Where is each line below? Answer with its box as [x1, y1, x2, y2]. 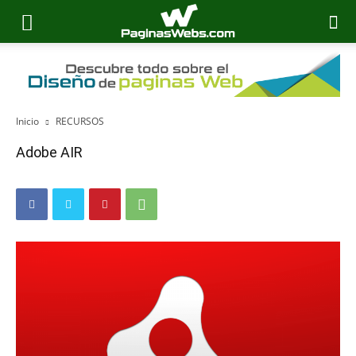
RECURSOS [56, 114, 104, 128]
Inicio [16, 114, 39, 128]
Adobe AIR [16, 144, 83, 161]
